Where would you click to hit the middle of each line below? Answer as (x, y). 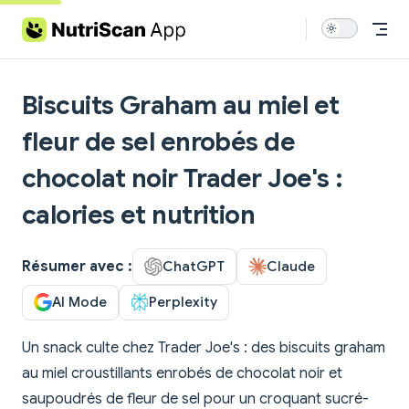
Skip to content (65, 25)
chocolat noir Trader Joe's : (183, 178)
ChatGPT (194, 266)
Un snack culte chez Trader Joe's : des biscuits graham (204, 348)
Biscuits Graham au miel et (181, 105)
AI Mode (79, 302)
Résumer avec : (77, 266)
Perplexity (183, 302)
